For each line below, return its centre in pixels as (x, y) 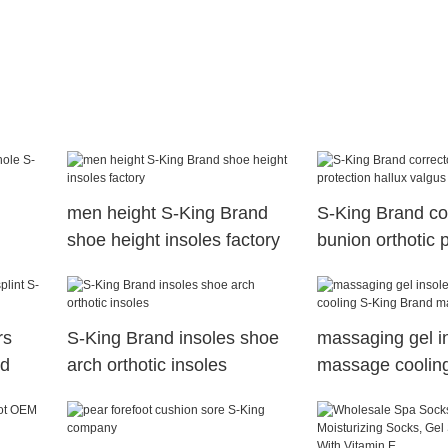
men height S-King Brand (167, 213)
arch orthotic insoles (146, 365)
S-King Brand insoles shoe (172, 338)
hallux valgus (368, 267)
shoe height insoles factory (173, 240)
